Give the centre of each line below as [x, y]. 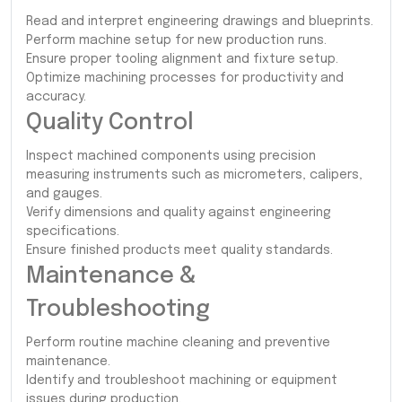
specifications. [73, 231]
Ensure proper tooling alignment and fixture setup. [182, 59]
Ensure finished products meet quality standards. [179, 250]
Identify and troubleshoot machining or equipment [182, 380]
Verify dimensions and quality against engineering [179, 212]
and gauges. [64, 193]
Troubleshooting [118, 309]
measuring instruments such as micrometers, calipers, [194, 175]
